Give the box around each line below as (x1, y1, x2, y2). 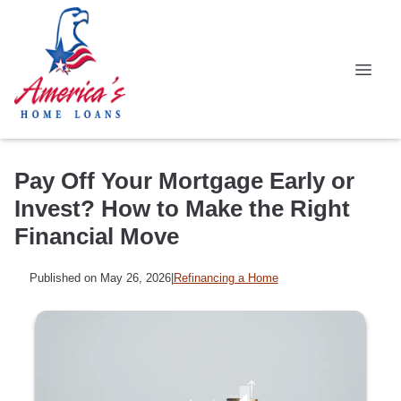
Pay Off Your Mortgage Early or (14, 167, 354, 194)
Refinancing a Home (173, 271, 278, 286)
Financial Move (14, 223, 179, 250)
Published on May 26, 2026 (29, 271, 171, 286)
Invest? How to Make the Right (14, 195, 350, 222)
